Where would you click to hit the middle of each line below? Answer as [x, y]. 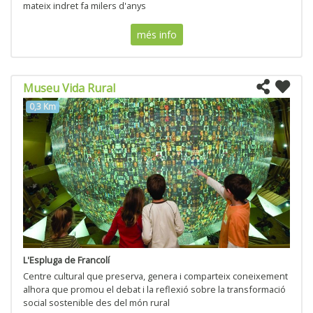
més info [156, 34]
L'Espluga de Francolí [66, 260]
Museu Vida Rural [69, 88]
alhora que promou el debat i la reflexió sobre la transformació [154, 289]
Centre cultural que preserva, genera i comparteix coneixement [155, 276]
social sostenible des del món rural [96, 302]
